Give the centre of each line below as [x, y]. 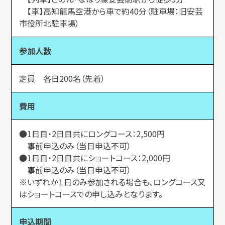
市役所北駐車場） [49, 23]
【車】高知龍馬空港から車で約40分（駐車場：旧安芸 [111, 11]
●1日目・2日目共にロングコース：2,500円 [96, 133]
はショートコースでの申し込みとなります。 [91, 194]
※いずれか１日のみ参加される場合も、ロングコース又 [113, 182]
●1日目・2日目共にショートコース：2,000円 [99, 157]
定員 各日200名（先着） [62, 78]
